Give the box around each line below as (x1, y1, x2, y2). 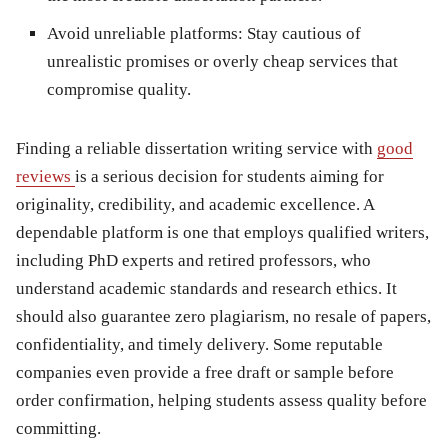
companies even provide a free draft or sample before (16, 362, 394, 382)
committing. (16, 418, 101, 438)
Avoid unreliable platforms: (47, 23, 243, 43)
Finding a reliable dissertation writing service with (16, 138, 377, 158)
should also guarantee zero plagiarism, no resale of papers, (16, 306, 431, 326)
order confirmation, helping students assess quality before (16, 390, 427, 410)
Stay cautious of (243, 23, 361, 43)
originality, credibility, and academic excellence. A (16, 194, 374, 214)
